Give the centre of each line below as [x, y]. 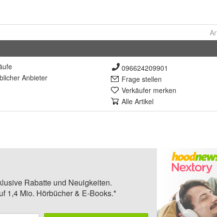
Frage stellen [142, 79]
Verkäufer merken [149, 90]
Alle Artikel [138, 101]
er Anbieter [31, 77]
